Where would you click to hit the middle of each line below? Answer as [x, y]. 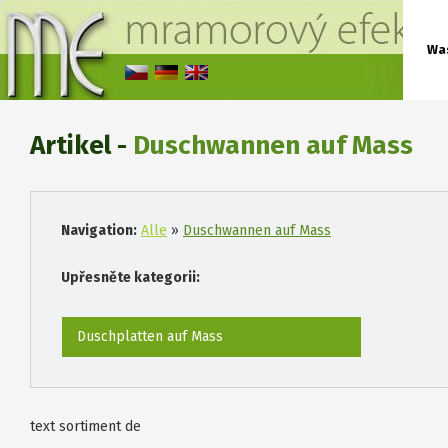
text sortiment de [85, 426]
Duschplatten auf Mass [150, 336]
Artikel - [81, 145]
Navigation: [99, 230]
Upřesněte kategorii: [130, 277]
